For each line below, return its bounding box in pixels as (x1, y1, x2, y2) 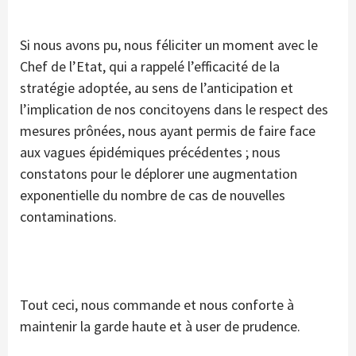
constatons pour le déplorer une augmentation (20, 164, 297, 184)
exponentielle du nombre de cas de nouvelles (20, 186, 285, 205)
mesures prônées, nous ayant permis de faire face (20, 122, 315, 141)
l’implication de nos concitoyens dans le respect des (20, 100, 328, 119)
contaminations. (20, 207, 117, 226)
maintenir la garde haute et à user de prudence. (20, 317, 300, 336)
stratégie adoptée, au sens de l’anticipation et (20, 79, 293, 98)
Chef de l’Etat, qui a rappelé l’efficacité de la (20, 57, 280, 76)
